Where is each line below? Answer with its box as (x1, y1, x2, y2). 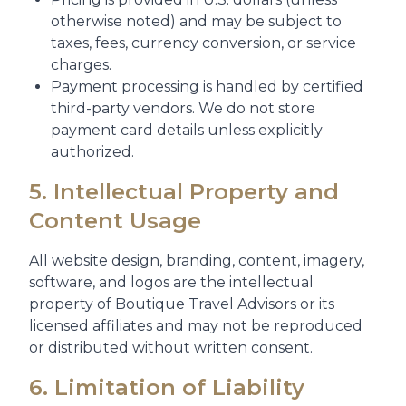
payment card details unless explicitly (51, 121, 323, 139)
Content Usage (29, 208, 201, 234)
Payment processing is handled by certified (51, 78, 363, 95)
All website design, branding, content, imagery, (29, 252, 364, 269)
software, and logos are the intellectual (29, 274, 314, 291)
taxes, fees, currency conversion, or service (51, 34, 356, 52)
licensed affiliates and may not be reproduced (29, 317, 362, 334)
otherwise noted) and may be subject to (51, 13, 342, 30)
